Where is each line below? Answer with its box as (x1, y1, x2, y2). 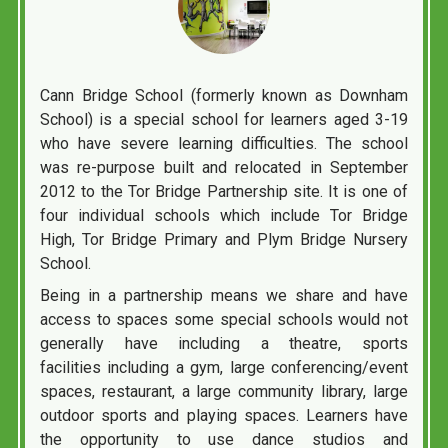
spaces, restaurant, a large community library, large (40, 382, 408, 401)
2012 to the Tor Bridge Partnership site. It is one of (40, 182, 408, 201)
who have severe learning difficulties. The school (40, 134, 408, 153)
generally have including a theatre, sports (40, 334, 408, 353)
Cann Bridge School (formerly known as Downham (40, 86, 408, 105)
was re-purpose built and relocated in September (40, 158, 408, 177)
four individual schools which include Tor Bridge (40, 206, 408, 225)
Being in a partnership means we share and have (40, 286, 408, 305)
